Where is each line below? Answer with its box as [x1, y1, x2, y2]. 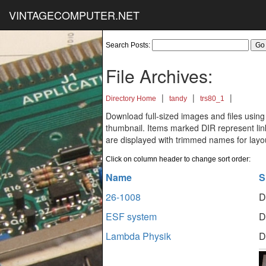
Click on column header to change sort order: [106, 155, 251, 163]
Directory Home [106, 94, 156, 103]
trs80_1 [200, 94, 224, 103]
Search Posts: [106, 41, 152, 49]
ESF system [106, 210, 157, 223]
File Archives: [106, 63, 213, 88]
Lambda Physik [106, 229, 171, 243]
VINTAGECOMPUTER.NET [9, 7, 140, 23]
